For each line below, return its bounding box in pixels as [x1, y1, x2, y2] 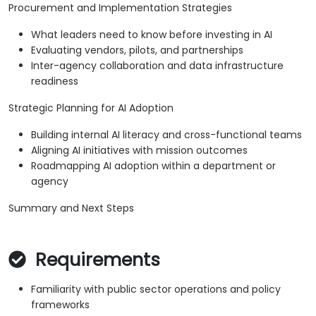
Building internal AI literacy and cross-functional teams [31, 128, 302, 142]
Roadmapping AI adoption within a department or [31, 159, 276, 174]
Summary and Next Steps [8, 201, 134, 216]
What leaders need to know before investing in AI [31, 28, 272, 42]
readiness [31, 74, 78, 89]
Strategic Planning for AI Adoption [8, 101, 174, 116]
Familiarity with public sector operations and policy [31, 282, 281, 297]
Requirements [30, 248, 160, 273]
